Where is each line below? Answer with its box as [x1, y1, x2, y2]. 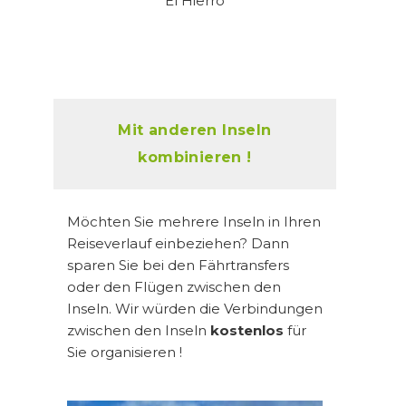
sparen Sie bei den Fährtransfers [67, 256, 289, 275]
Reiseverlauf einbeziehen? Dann [67, 235, 289, 253]
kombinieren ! [138, 149, 252, 167]
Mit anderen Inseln [118, 121, 272, 140]
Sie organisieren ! [67, 343, 182, 362]
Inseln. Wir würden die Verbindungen [67, 300, 323, 318]
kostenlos [210, 322, 284, 340]
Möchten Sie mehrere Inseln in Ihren [67, 213, 321, 231]
